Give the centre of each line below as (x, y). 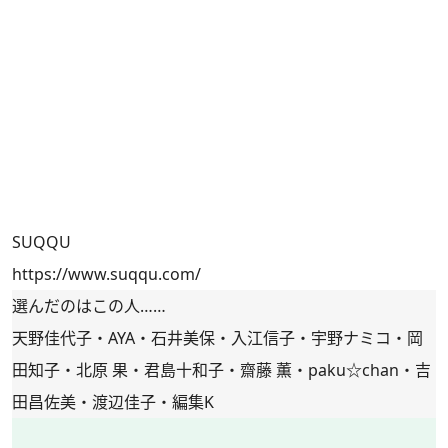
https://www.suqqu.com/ (106, 273)
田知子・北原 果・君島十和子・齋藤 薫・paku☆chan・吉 (221, 369)
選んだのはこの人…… (89, 305)
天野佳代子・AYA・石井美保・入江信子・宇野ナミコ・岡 (217, 337)
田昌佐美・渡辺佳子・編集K (113, 401)
